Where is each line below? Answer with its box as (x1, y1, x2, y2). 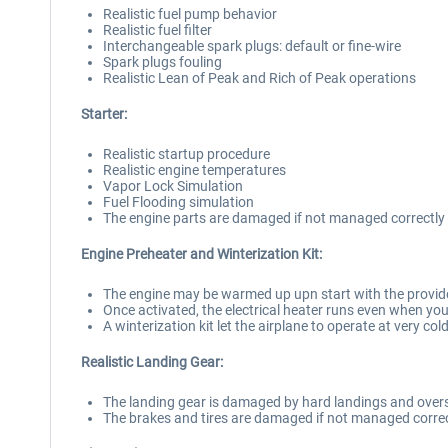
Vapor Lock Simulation (103, 178, 243, 194)
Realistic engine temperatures (103, 162, 286, 178)
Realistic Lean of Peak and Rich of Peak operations (103, 70, 416, 86)
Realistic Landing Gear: (81, 354, 223, 370)
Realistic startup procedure (103, 146, 270, 162)
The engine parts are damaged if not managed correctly (103, 210, 445, 226)
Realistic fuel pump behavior (103, 6, 277, 22)
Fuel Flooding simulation (103, 194, 254, 210)
